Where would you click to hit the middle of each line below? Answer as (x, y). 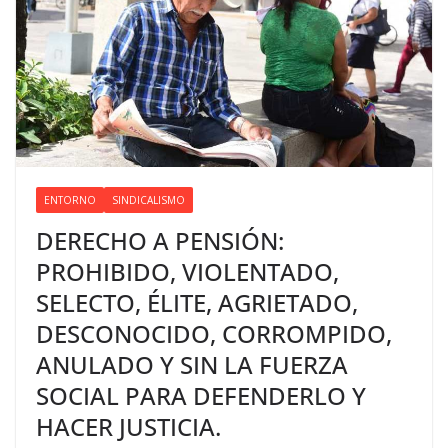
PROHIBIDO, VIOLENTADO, (187, 272)
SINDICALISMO (148, 200)
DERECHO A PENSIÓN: (160, 241)
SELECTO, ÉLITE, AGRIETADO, (197, 303)
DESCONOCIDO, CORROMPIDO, (214, 334)
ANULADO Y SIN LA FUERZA (192, 365)
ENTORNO (70, 200)
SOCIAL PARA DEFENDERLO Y (201, 396)
